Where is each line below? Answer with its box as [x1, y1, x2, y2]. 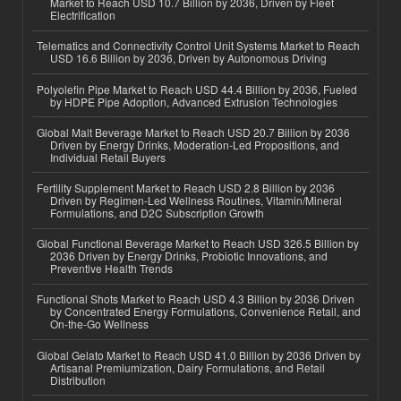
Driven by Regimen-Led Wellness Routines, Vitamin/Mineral [50, 192, 342, 208]
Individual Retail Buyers [50, 149, 166, 165]
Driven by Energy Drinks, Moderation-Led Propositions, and [50, 136, 339, 152]
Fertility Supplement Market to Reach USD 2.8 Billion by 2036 [37, 180, 335, 195]
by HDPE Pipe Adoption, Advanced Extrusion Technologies [50, 93, 337, 109]
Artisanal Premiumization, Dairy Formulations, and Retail [50, 359, 325, 375]
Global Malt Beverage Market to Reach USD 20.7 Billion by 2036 [37, 124, 350, 140]
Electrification [50, 7, 115, 23]
